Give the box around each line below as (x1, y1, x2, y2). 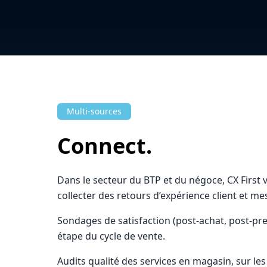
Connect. (57, 131, 152, 160)
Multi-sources (67, 105, 122, 117)
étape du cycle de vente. (57, 229, 165, 243)
